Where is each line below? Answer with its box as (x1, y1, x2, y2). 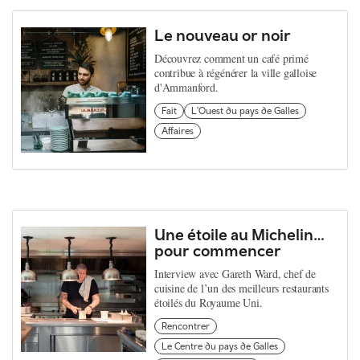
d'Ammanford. (154, 80, 219, 95)
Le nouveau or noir (154, 26, 291, 44)
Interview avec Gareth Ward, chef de (154, 266, 317, 281)
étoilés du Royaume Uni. (154, 295, 263, 310)
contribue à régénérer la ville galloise (154, 65, 317, 80)
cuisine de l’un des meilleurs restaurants (154, 280, 329, 296)
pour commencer (154, 241, 281, 260)
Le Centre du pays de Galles (162, 341, 278, 352)
